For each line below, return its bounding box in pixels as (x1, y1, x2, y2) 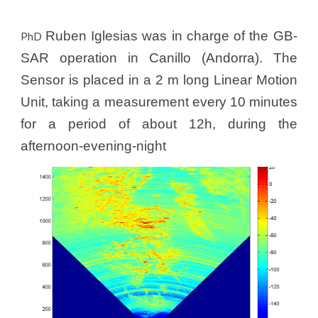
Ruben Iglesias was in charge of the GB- (45, 28, 297, 44)
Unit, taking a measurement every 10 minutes (21, 94, 297, 110)
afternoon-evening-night (21, 138, 167, 154)
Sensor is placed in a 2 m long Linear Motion (21, 72, 297, 88)
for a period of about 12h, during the (21, 116, 297, 132)
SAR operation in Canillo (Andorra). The (21, 50, 297, 66)
